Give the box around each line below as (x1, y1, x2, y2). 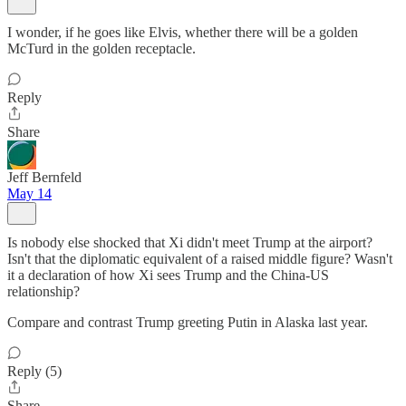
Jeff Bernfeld (7, 169, 82, 185)
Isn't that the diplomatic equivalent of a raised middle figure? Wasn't (7, 251, 392, 266)
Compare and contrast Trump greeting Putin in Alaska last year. (7, 314, 368, 330)
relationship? (7, 284, 80, 299)
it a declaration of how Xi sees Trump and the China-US (7, 267, 329, 283)
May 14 (7, 186, 52, 201)
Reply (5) (7, 363, 62, 379)
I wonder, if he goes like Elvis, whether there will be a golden (7, 24, 358, 40)
